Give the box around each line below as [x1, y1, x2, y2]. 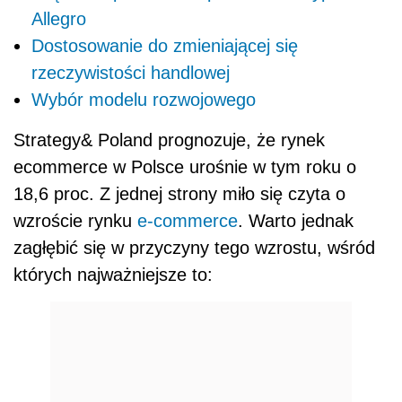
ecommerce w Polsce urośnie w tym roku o [13, 156, 356, 177]
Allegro [31, 8, 86, 29]
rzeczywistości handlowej [31, 62, 230, 83]
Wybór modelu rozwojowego [31, 89, 256, 109]
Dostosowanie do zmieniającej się [31, 35, 298, 56]
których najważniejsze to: [13, 264, 213, 284]
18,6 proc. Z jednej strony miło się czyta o [13, 183, 345, 204]
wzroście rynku [13, 210, 137, 231]
